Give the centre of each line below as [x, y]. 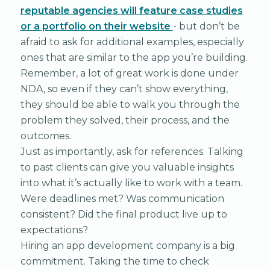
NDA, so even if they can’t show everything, [124, 89]
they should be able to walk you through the [130, 104]
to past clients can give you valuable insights [127, 167]
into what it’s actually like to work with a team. [131, 183]
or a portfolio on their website [96, 26]
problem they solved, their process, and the [125, 120]
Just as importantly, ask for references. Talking [132, 151]
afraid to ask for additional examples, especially [132, 42]
